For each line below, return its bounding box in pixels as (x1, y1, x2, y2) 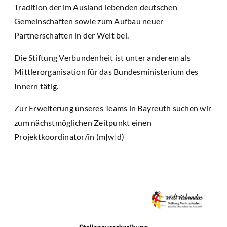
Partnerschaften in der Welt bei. (14, 30, 129, 41)
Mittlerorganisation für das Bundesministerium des (14, 67, 199, 77)
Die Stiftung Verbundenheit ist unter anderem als (14, 53, 191, 63)
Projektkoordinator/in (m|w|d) (14, 132, 125, 142)
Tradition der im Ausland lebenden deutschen (14, 2, 177, 12)
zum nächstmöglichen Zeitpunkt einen (14, 118, 152, 128)
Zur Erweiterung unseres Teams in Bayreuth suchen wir (14, 103, 211, 113)
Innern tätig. (14, 81, 59, 91)
